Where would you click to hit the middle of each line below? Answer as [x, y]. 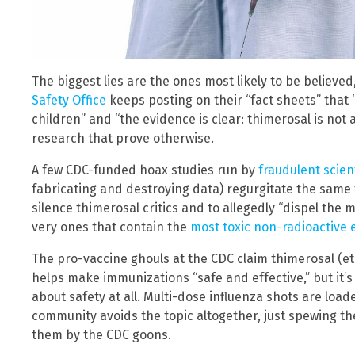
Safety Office [69, 100]
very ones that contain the [111, 227]
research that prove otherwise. [123, 138]
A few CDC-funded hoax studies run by [145, 170]
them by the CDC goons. [101, 334]
